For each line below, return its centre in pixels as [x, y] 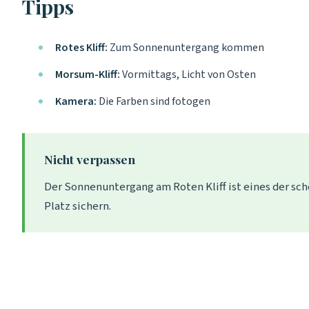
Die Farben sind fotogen [153, 101]
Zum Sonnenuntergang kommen [186, 48]
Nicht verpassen [90, 159]
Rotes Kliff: [81, 48]
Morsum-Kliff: [88, 74]
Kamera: [76, 101]
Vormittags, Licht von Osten [188, 74]
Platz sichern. [78, 206]
